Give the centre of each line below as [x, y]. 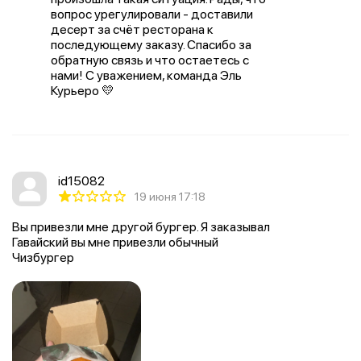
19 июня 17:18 [170, 197]
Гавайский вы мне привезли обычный [115, 242]
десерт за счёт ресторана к [132, 29]
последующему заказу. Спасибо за [151, 45]
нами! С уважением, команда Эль [146, 75]
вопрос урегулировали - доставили [152, 14]
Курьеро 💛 [83, 91]
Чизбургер [43, 257]
